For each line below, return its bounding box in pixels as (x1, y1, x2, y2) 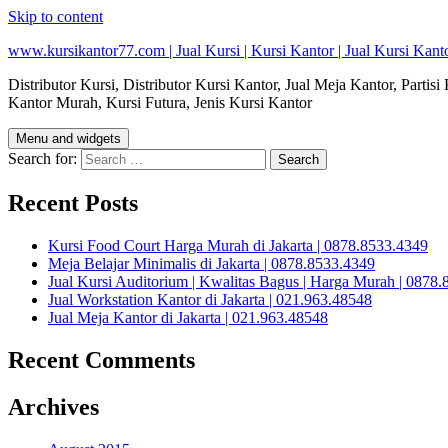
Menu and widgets (16, 131, 121, 146)
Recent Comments (8, 346, 195, 373)
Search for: (8, 150, 77, 167)
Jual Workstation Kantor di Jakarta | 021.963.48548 (48, 290, 372, 308)
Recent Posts (8, 189, 138, 216)
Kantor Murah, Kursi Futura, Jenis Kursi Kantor (8, 94, 312, 111)
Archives (8, 393, 99, 420)
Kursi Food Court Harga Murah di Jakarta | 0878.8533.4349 (48, 236, 428, 254)
